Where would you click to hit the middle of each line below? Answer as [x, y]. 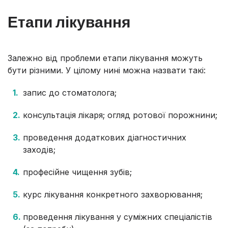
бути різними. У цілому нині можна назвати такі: [107, 70]
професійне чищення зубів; [77, 172]
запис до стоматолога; [70, 92]
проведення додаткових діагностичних [105, 137]
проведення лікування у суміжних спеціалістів [118, 217]
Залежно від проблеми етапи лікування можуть [105, 58]
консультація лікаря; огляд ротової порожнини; [120, 115]
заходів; [39, 149]
